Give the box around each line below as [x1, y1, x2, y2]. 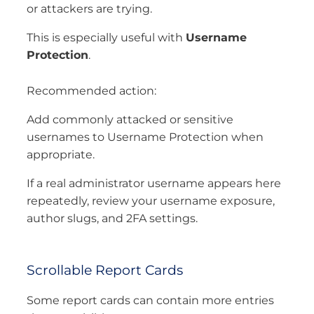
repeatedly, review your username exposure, [27, 194, 275, 208]
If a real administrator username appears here [27, 177, 281, 191]
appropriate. [27, 148, 95, 162]
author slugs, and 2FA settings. [27, 212, 198, 226]
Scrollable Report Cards [27, 261, 183, 278]
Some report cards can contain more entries [27, 293, 274, 307]
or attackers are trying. [27, 2, 152, 16]
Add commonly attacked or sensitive [27, 113, 233, 127]
